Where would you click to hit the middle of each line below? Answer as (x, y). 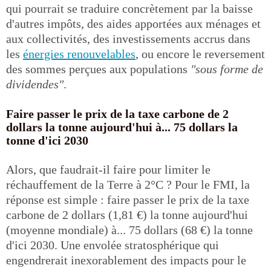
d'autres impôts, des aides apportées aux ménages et (133, 23)
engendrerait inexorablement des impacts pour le (126, 260)
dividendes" (35, 84)
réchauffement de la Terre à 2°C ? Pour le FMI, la (128, 184)
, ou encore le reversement (200, 54)
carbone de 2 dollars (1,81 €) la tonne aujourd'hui (127, 214)
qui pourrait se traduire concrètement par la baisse (129, 8)
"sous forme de (227, 69)
